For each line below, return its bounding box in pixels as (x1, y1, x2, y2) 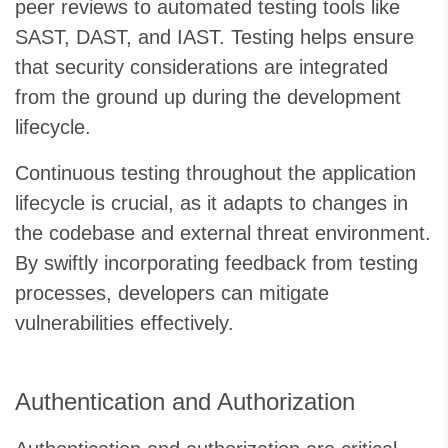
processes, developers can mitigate (15, 282, 329, 305)
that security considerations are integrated (15, 56, 388, 79)
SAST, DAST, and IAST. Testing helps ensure (15, 26, 414, 49)
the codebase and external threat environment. (15, 222, 431, 245)
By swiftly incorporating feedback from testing (15, 252, 418, 275)
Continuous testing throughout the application (15, 162, 416, 185)
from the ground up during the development (15, 86, 401, 109)
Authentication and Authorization (15, 388, 355, 416)
